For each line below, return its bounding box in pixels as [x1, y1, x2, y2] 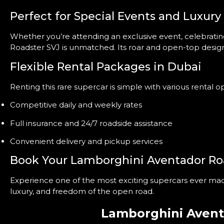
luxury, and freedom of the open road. [10, 186, 154, 196]
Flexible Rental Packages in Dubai [10, 59, 201, 73]
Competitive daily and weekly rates [10, 100, 142, 110]
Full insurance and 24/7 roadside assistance [10, 118, 172, 128]
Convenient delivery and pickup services [10, 136, 162, 146]
